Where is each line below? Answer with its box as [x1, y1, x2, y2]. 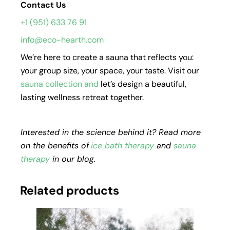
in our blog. [50, 153, 95, 164]
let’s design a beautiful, [99, 78, 186, 89]
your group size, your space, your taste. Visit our [21, 65, 199, 76]
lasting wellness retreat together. [21, 91, 144, 103]
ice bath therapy [91, 140, 154, 151]
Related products [20, 183, 119, 199]
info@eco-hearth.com [21, 34, 104, 45]
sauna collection [21, 78, 82, 89]
